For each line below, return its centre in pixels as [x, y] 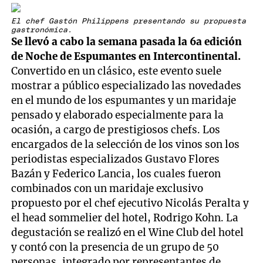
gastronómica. [42, 31]
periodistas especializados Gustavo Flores [116, 159]
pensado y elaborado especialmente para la [118, 115]
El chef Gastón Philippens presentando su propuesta [129, 22]
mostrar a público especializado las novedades [127, 86]
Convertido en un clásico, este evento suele [117, 71]
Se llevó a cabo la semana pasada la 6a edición [127, 42]
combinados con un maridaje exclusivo [107, 189]
